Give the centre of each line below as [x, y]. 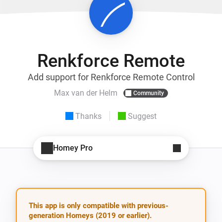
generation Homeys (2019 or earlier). [90, 215]
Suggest [142, 116]
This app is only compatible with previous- [99, 205]
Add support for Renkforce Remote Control [111, 77]
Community [149, 93]
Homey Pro [73, 148]
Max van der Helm [86, 93]
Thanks [88, 116]
